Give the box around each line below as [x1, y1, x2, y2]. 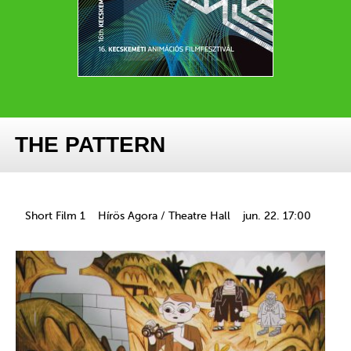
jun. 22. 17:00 [243, 210, 311, 223]
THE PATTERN [15, 132, 166, 157]
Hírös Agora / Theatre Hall [98, 210, 230, 223]
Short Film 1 [25, 210, 85, 223]
